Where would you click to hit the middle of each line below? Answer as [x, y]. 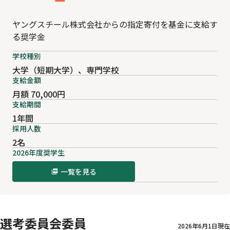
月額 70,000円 [39, 94]
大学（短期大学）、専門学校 [66, 70]
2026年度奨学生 [39, 153]
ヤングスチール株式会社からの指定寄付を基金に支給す [115, 24]
